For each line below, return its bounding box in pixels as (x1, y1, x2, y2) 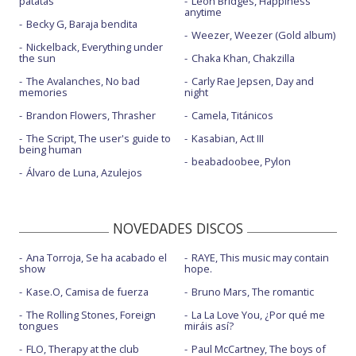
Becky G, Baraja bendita (26, 17, 137, 31)
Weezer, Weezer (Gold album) (191, 28, 335, 42)
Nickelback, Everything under (26, 40, 163, 54)
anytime (184, 5, 222, 19)
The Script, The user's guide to (26, 131, 171, 145)
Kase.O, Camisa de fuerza (26, 284, 149, 299)
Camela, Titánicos (191, 108, 273, 122)
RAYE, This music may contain (191, 250, 329, 265)
